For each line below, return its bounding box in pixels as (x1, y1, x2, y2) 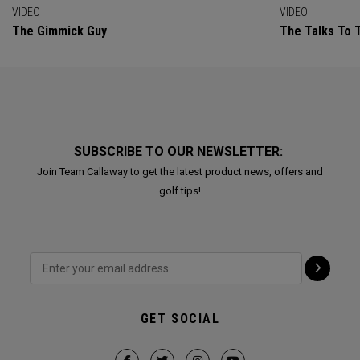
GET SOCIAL (140, 310, 220, 326)
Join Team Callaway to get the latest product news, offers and (37, 165, 323, 178)
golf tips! (159, 184, 201, 197)
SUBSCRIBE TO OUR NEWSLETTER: (74, 143, 286, 159)
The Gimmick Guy (12, 22, 107, 39)
